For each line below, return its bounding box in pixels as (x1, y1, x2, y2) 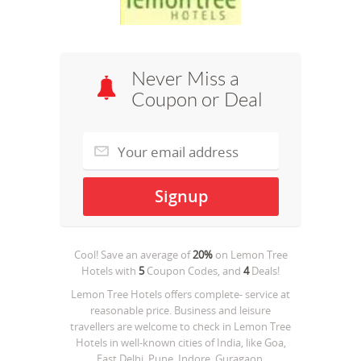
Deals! (249, 263, 280, 278)
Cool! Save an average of (73, 247, 193, 262)
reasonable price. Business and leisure (90, 303, 271, 317)
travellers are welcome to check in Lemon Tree (70, 319, 291, 334)
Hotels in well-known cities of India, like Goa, (75, 335, 286, 350)
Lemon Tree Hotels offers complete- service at (71, 287, 290, 301)
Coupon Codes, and (144, 263, 243, 278)
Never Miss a (131, 68, 239, 89)
